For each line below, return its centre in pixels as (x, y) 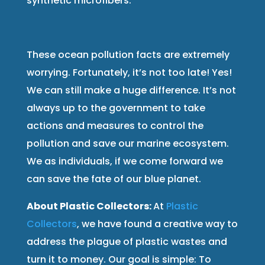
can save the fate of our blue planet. (114, 179)
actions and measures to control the (115, 125)
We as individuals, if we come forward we (125, 161)
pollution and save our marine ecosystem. (127, 143)
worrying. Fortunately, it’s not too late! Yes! (129, 72)
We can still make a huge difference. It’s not (131, 90)
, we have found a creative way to (157, 224)
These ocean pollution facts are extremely (128, 54)
